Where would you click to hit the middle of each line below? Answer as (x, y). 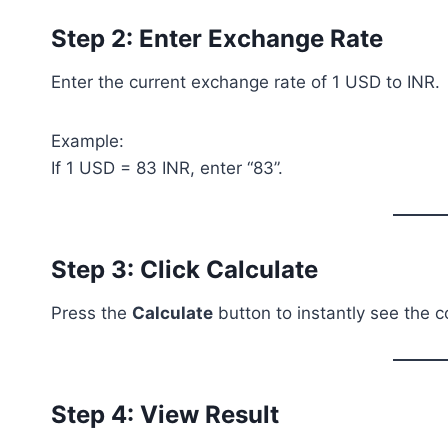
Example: (87, 141)
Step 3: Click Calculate (184, 269)
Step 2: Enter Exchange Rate (217, 38)
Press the (91, 313)
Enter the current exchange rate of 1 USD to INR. (245, 82)
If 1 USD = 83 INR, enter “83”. (167, 168)
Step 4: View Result (165, 414)
